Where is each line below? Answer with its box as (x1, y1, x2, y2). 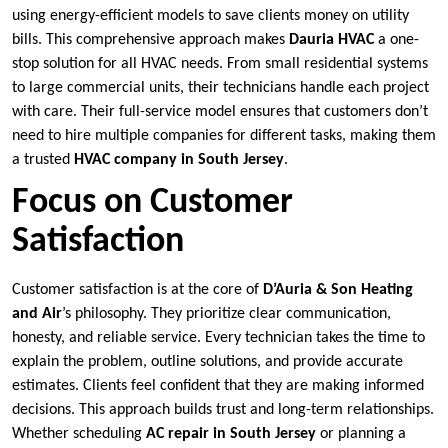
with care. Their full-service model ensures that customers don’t (12, 103, 428, 120)
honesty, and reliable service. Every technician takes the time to (12, 329, 425, 346)
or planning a (316, 425, 406, 442)
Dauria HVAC (289, 31, 374, 48)
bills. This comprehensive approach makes (12, 31, 289, 48)
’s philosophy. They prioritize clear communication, (62, 305, 391, 322)
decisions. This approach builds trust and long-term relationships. (12, 401, 434, 418)
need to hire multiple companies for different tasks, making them (12, 127, 436, 144)
